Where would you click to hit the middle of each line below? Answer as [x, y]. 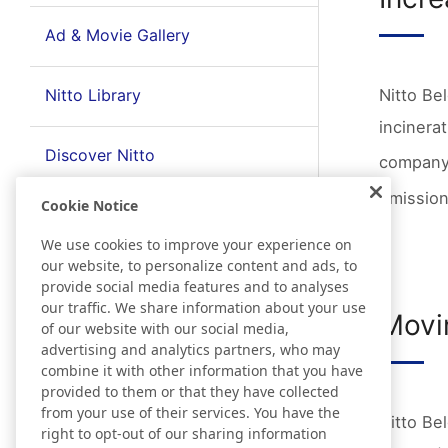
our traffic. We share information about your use [203, 307]
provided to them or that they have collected [190, 391]
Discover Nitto [99, 155]
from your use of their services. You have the [190, 412]
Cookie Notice [89, 205]
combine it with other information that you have [202, 370]
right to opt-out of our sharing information [184, 433]
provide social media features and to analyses [195, 286]
